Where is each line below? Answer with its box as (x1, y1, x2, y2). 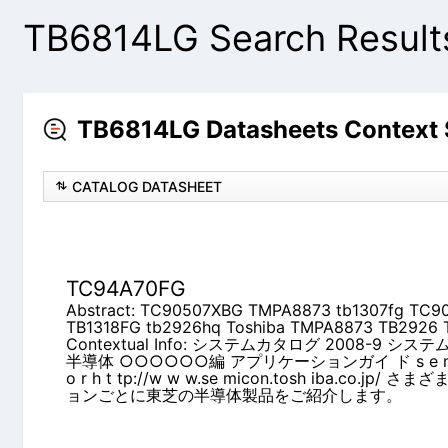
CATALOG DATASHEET (75, 178, 226, 196)
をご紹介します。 (69, 358, 198, 379)
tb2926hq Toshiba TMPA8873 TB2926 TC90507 (69, 290, 438, 311)
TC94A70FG (69, 249, 190, 275)
